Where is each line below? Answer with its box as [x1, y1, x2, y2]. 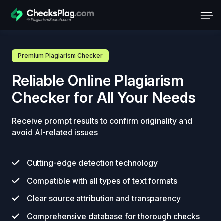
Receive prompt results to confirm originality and [12, 116, 192, 126]
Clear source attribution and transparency [27, 193, 181, 203]
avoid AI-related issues [12, 127, 98, 137]
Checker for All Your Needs [12, 88, 196, 106]
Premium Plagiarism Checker [18, 52, 103, 59]
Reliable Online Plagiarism [12, 72, 184, 89]
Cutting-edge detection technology [27, 158, 158, 168]
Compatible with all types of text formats [27, 176, 177, 185]
